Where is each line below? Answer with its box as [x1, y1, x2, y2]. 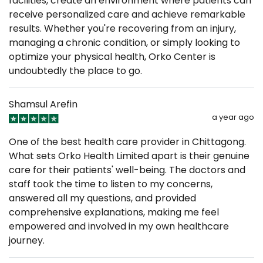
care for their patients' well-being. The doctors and [9, 163, 245, 177]
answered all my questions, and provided [9, 191, 196, 205]
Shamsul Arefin [9, 97, 77, 111]
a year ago [212, 111, 254, 123]
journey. [9, 233, 45, 247]
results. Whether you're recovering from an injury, [9, 21, 236, 35]
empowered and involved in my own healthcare [9, 219, 229, 233]
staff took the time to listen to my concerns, [9, 177, 213, 191]
